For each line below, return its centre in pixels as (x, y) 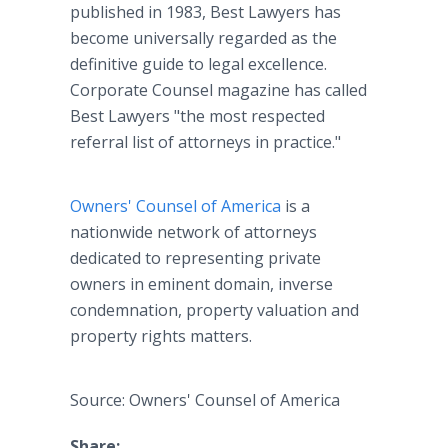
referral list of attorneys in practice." (207, 142)
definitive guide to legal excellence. (198, 64)
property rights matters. (161, 336)
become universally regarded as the (203, 38)
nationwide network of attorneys (193, 232)
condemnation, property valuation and (214, 310)
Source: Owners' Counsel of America (205, 400)
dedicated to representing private (195, 258)
